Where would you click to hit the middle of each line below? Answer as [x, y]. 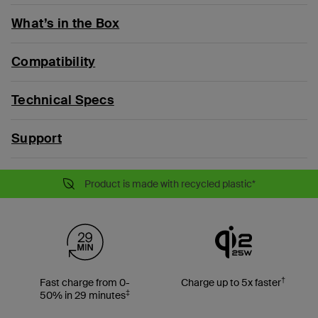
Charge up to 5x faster [231, 282]
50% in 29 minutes [83, 295]
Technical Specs [63, 100]
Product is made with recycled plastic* [170, 183]
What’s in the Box [66, 23]
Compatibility [54, 61]
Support [37, 138]
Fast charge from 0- [85, 282]
